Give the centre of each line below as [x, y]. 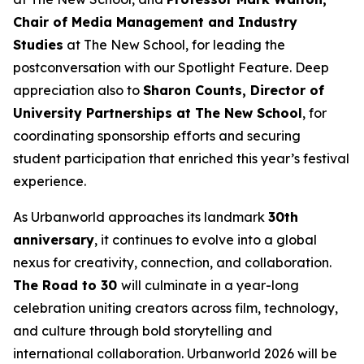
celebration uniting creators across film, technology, [175, 308]
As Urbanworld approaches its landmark [141, 217]
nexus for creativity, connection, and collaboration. [172, 262]
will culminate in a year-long [210, 285]
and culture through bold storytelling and [143, 330]
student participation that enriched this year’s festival [181, 158]
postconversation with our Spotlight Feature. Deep [171, 67]
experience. [50, 181]
